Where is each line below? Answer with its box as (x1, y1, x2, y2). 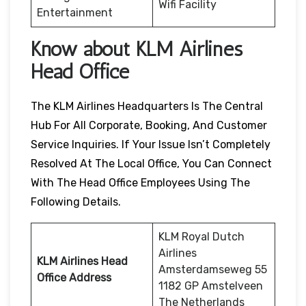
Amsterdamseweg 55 (158, 262, 267, 276)
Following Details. (31, 195, 121, 208)
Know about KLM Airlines (31, 36, 242, 61)
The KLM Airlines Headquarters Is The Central (31, 99, 263, 113)
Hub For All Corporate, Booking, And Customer (31, 118, 267, 132)
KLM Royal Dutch (158, 229, 245, 243)
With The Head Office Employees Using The (31, 176, 250, 189)
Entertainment (37, 5, 113, 19)
